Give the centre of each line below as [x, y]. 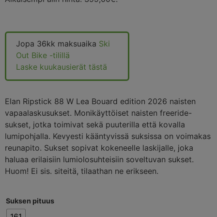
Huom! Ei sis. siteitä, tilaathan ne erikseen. [82, 171]
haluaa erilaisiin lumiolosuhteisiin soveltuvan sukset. [99, 160]
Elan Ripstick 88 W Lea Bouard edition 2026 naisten [100, 101]
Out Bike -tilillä [43, 55]
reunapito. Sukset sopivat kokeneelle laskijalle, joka [99, 148]
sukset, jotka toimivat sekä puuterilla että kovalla [95, 125]
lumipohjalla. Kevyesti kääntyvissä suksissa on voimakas [108, 136]
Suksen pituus [30, 201]
